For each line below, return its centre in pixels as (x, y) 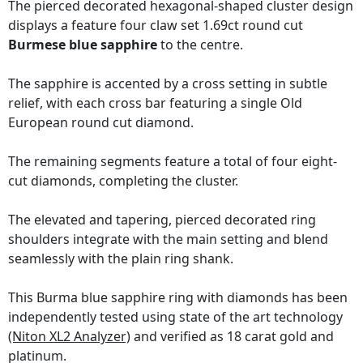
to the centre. (200, 45)
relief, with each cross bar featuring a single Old (155, 103)
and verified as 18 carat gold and (232, 337)
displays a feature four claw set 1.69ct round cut (156, 26)
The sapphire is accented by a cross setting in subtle (168, 84)
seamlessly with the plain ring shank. (121, 259)
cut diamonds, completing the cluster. (123, 181)
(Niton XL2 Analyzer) (69, 337)
